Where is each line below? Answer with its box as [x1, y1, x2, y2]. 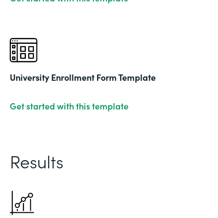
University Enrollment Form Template [10, 71, 156, 83]
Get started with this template [10, 99, 128, 112]
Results [10, 148, 63, 173]
